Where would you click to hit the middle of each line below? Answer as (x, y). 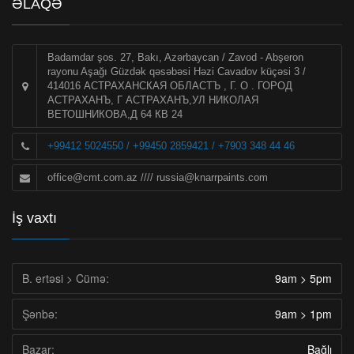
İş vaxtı (34, 218)
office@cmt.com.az (92, 177)
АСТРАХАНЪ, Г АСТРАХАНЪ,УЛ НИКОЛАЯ (153, 100)
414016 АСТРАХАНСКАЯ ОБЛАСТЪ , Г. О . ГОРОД (170, 85)
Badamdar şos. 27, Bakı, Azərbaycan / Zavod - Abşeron (175, 57)
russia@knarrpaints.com (212, 177)
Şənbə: (40, 313)
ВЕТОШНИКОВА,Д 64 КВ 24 (115, 114)
